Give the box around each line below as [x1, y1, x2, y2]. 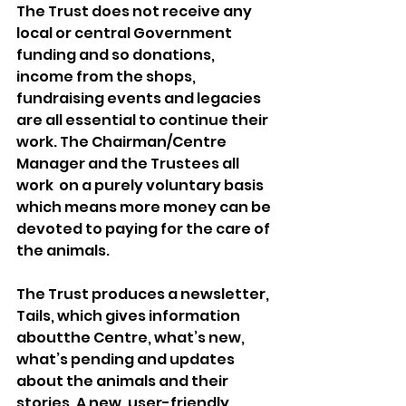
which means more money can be [16, 197, 274, 218]
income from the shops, [16, 66, 198, 88]
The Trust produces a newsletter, [16, 284, 272, 305]
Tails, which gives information [16, 305, 243, 327]
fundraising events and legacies [16, 88, 264, 110]
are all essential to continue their [16, 110, 271, 131]
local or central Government [16, 23, 235, 44]
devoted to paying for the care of [16, 218, 273, 240]
